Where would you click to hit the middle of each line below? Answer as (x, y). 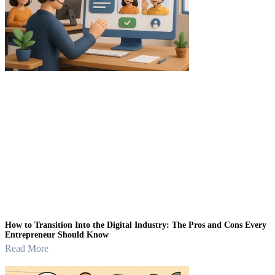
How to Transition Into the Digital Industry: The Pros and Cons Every (136, 225)
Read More (27, 249)
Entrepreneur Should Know (57, 235)
